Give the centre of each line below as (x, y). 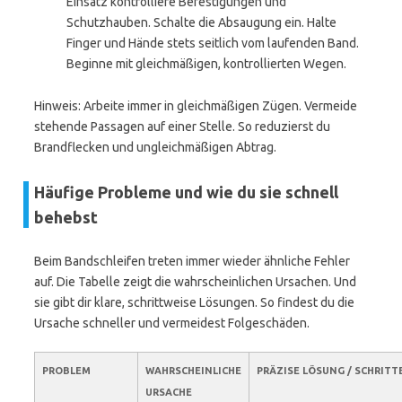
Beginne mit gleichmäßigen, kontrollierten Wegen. (206, 64)
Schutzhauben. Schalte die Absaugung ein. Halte (201, 22)
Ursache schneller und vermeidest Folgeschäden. (172, 323)
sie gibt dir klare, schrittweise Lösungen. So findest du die (194, 302)
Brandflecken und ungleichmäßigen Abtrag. (155, 147)
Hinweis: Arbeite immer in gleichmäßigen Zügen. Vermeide (196, 106)
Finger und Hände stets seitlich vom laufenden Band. (213, 43)
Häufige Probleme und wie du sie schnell (186, 192)
